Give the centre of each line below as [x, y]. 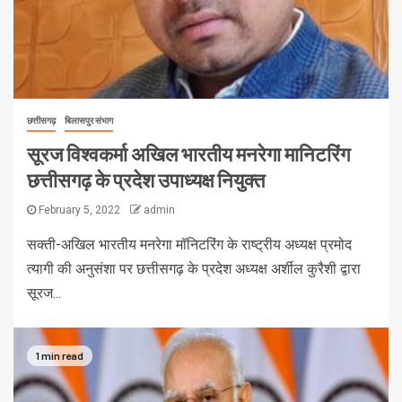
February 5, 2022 [79, 210]
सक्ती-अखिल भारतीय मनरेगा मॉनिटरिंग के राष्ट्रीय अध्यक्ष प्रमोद [189, 245]
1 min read [60, 355]
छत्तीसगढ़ [41, 121]
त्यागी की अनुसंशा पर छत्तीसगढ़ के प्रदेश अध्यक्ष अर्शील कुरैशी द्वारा [194, 269]
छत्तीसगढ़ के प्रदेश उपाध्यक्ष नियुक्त [146, 180]
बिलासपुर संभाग [89, 121]
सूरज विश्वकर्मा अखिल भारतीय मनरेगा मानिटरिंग [188, 154]
